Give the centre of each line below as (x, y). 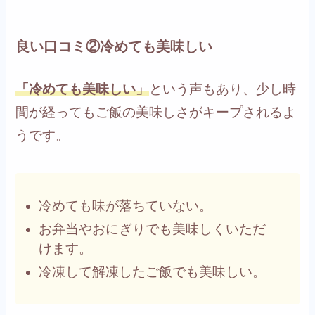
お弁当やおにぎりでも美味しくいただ (152, 229)
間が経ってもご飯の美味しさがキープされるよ (156, 112)
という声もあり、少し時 (223, 89)
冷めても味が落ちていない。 (125, 206)
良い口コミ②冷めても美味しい (114, 46)
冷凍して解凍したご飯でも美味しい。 (152, 271)
